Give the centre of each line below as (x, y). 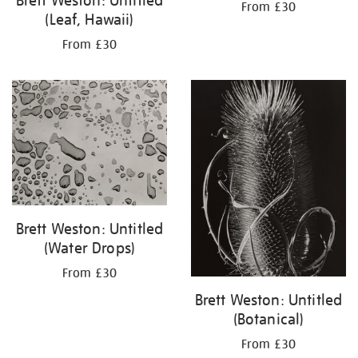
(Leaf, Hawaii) (89, 20)
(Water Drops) (89, 248)
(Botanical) (268, 319)
